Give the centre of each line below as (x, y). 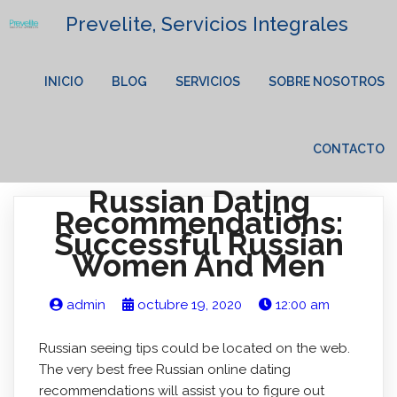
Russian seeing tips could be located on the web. (194, 348)
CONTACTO (349, 149)
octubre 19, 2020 (190, 305)
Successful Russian (198, 244)
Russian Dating (198, 202)
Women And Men (198, 265)
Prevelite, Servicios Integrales (206, 24)
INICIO (64, 82)
